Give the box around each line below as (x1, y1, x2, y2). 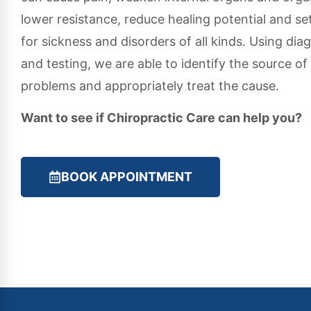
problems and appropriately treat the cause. (21, 78, 279, 93)
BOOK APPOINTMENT (61, 169, 192, 184)
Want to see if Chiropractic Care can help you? (21, 110, 302, 126)
